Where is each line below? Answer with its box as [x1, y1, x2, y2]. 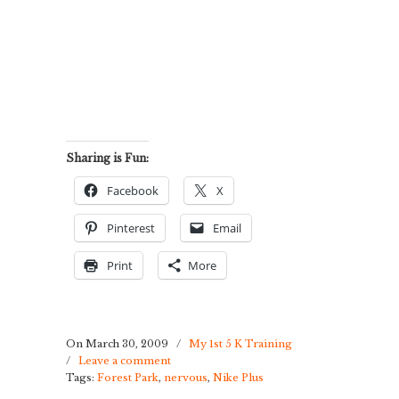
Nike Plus [213, 371, 264, 384]
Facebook [107, 183, 159, 199]
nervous [164, 371, 208, 384]
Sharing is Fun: [66, 151, 149, 165]
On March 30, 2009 [66, 338, 171, 350]
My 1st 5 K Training [189, 338, 292, 350]
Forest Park [97, 371, 159, 384]
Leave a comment [78, 354, 171, 367]
